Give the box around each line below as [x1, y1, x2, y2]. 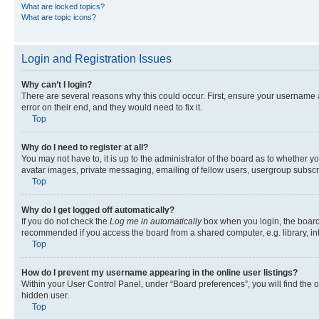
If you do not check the [21, 216, 110, 226]
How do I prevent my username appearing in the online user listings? [21, 267, 298, 278]
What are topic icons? [21, 12, 96, 21]
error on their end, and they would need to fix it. [21, 102, 202, 113]
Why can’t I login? [21, 79, 92, 90]
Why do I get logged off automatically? [21, 204, 174, 215]
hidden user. [21, 290, 69, 300]
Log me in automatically [110, 216, 202, 226]
